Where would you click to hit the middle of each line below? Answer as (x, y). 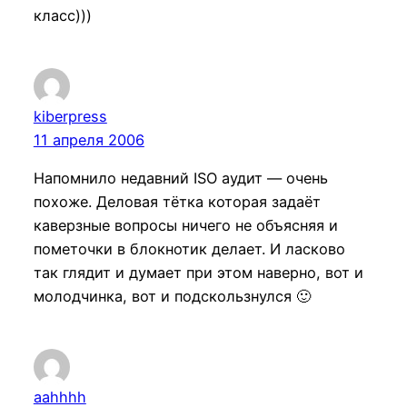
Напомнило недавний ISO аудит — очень (180, 178)
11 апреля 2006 (89, 139)
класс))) (62, 15)
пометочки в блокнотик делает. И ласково (189, 248)
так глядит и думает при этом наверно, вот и (198, 272)
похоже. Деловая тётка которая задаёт (177, 201)
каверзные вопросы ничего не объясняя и (185, 225)
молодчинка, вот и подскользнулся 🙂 (172, 296)
